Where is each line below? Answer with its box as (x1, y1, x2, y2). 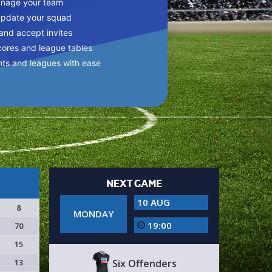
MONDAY (73, 208, 114, 220)
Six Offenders (109, 257, 177, 271)
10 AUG (137, 196, 170, 208)
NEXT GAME (106, 178, 162, 189)
